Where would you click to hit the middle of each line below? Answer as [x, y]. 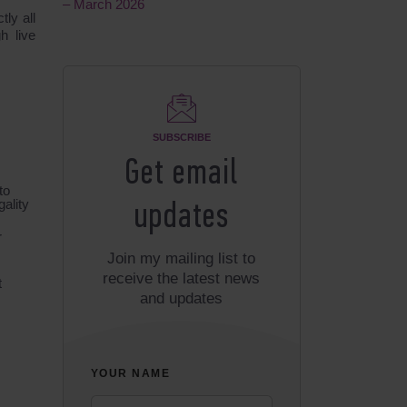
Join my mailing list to [182, 258]
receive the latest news [182, 278]
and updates [182, 298]
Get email [182, 174]
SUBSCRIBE [181, 137]
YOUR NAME [130, 373]
